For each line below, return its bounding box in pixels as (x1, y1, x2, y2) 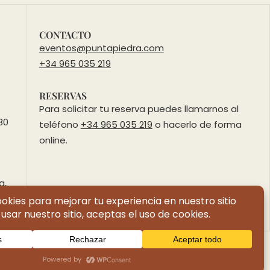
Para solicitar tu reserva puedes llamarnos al (39, 102, 239, 116)
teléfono (39, 118, 81, 131)
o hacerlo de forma (152, 118, 242, 131)
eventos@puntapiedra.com (39, 42, 164, 55)
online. (39, 134, 67, 147)
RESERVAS (39, 89, 87, 102)
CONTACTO (39, 28, 91, 42)
